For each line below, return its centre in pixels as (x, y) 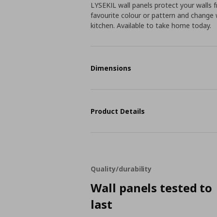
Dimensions (111, 68)
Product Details (118, 111)
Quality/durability (121, 169)
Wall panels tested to (152, 188)
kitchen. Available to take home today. (151, 25)
